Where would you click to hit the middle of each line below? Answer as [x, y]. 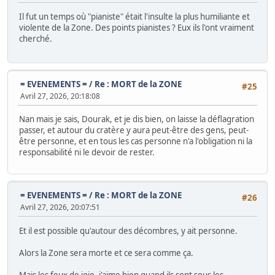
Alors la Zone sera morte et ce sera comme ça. [106, 253]
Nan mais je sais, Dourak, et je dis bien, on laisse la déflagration [137, 119]
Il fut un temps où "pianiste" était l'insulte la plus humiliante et [134, 16]
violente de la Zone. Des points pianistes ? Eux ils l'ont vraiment [137, 27]
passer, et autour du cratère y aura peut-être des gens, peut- [134, 130]
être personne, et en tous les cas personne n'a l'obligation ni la [136, 141]
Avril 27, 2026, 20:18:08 [60, 96]
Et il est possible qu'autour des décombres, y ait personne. [128, 230]
